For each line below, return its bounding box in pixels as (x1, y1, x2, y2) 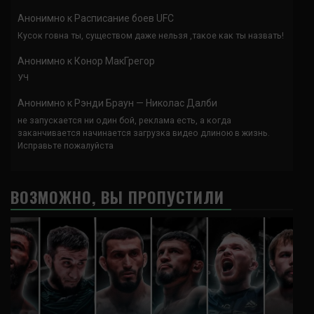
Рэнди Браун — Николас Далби (74, 97, 217, 109)
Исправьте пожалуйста (18, 140, 114, 151)
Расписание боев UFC (74, 13, 174, 25)
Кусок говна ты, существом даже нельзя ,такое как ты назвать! (18, 30, 284, 41)
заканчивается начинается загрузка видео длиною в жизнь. (18, 128, 270, 138)
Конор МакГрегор (74, 55, 155, 67)
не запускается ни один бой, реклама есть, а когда (18, 115, 231, 125)
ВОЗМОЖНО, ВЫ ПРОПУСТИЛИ (11, 185, 224, 208)
